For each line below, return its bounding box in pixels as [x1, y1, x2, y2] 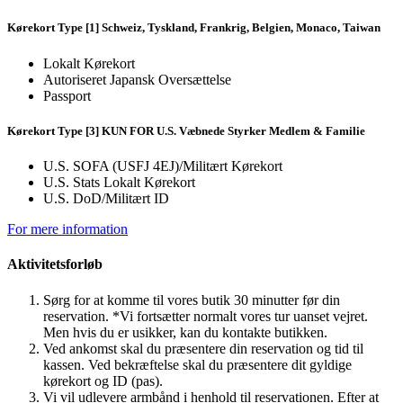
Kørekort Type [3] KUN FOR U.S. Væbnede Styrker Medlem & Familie [7, 123, 365, 138]
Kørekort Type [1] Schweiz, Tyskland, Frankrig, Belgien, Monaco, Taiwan [7, 21, 381, 35]
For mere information [7, 220, 128, 237]
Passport [43, 87, 91, 103]
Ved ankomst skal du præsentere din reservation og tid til [43, 340, 363, 356]
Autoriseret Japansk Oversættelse [43, 71, 231, 87]
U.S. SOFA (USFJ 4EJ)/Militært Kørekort [43, 157, 282, 174]
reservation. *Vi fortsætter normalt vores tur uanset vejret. [43, 308, 368, 324]
